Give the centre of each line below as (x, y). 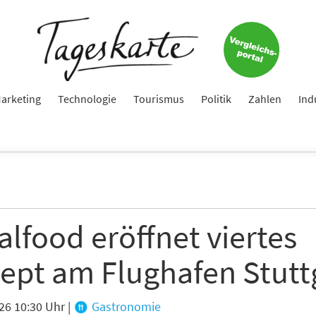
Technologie (87, 98)
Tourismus (159, 98)
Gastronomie (125, 306)
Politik (216, 98)
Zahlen (265, 98)
